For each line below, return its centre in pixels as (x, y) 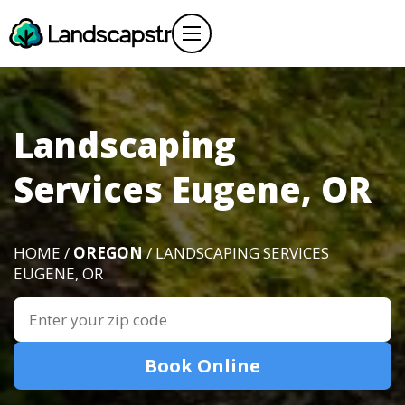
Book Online (202, 366)
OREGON (108, 253)
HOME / (43, 253)
